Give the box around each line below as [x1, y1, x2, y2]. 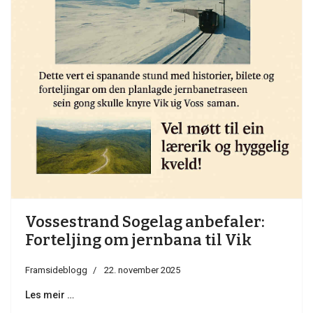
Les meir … [25, 289, 74, 301]
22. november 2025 [104, 265, 180, 276]
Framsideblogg [25, 265, 87, 276]
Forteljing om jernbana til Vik [25, 231, 252, 250]
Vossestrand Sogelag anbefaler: [25, 212, 265, 232]
